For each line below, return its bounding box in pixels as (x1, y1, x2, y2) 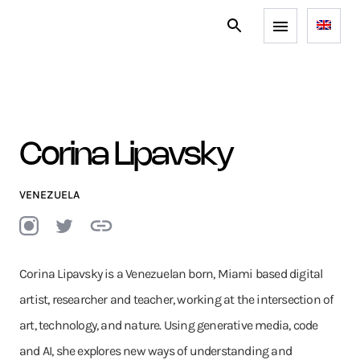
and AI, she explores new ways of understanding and (19, 343, 292, 358)
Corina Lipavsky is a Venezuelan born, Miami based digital (19, 266, 323, 281)
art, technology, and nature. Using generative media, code (19, 317, 318, 333)
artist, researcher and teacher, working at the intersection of (19, 292, 333, 307)
